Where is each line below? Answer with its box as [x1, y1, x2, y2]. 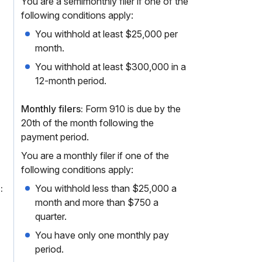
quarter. [35, 211, 67, 222]
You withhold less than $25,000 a [35, 182, 177, 194]
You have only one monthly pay [35, 229, 169, 241]
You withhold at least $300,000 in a [35, 61, 186, 73]
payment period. [21, 131, 89, 143]
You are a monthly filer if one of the [21, 150, 169, 161]
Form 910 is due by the [83, 103, 181, 115]
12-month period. [35, 75, 106, 87]
